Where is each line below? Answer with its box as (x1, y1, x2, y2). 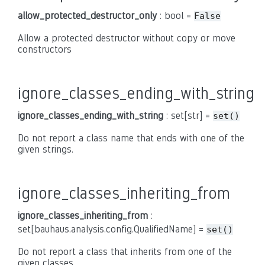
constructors (18, 44, 72, 55)
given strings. (18, 144, 73, 155)
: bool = (157, 10, 194, 21)
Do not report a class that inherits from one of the (18, 246, 232, 257)
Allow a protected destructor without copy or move (18, 33, 235, 44)
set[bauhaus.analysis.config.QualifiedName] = (18, 224, 206, 235)
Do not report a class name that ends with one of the (18, 132, 244, 144)
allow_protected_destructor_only (18, 10, 157, 21)
